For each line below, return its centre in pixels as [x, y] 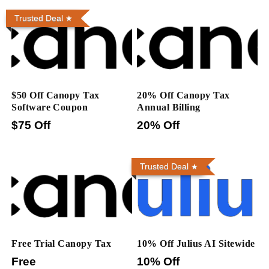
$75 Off [31, 125]
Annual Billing [169, 107]
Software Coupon [50, 107]
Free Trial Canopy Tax [62, 244]
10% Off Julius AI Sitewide [196, 244]
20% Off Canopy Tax [183, 95]
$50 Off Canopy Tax [56, 95]
